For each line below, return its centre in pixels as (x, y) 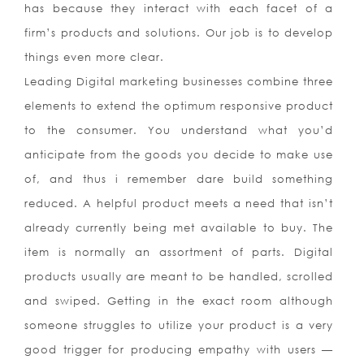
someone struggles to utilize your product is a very (179, 325)
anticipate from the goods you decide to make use (179, 155)
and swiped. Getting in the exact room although (179, 301)
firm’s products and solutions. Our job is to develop (179, 33)
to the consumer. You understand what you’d (179, 130)
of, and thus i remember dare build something (179, 179)
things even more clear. (94, 57)
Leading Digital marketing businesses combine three (179, 82)
